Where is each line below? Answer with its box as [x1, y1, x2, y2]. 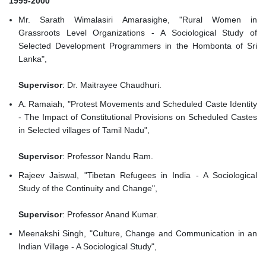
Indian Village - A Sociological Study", [18, 242, 159, 252]
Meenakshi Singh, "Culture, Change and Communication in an [18, 229, 257, 239]
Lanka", [18, 54, 49, 64]
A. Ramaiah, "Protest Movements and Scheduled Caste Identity [18, 99, 257, 109]
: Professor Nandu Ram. [62, 151, 153, 161]
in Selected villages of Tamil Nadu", [18, 125, 152, 135]
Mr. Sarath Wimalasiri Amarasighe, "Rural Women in [18, 15, 257, 25]
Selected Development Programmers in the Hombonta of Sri [18, 41, 257, 51]
